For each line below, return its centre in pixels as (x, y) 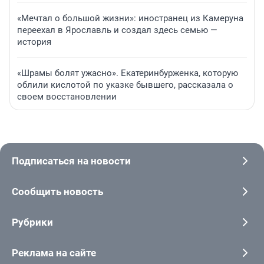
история (34, 42)
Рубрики (32, 222)
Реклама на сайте (54, 253)
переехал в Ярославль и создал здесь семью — (117, 30)
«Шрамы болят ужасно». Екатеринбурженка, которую (128, 73)
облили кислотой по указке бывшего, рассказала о (125, 85)
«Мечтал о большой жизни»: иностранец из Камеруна (130, 19)
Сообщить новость (57, 192)
